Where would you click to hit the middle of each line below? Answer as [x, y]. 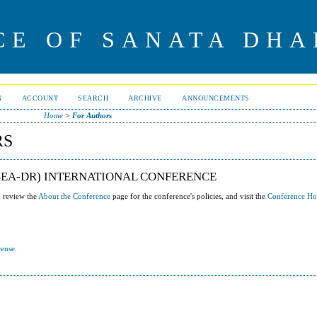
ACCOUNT [40, 98]
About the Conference [75, 196]
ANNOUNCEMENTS [215, 98]
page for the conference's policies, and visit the [189, 196]
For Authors [92, 115]
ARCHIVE [145, 98]
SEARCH [93, 98]
